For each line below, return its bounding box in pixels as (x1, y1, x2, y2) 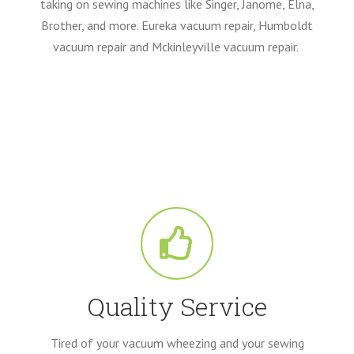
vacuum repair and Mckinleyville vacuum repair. (53, 38, 301, 55)
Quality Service (86, 289, 268, 324)
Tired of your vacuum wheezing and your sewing (50, 335, 304, 352)
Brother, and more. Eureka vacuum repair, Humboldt (41, 17, 313, 33)
